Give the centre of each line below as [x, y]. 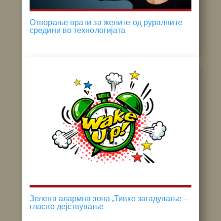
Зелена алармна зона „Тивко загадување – [109, 198]
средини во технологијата [78, 30]
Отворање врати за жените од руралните [106, 22]
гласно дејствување [67, 206]
